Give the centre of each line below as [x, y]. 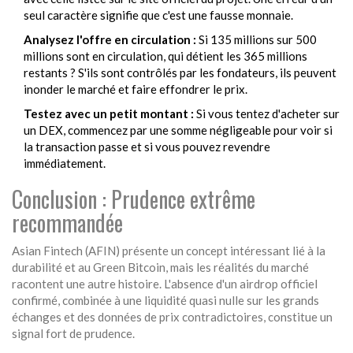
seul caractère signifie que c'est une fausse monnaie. [158, 15]
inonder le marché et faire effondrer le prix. [136, 89]
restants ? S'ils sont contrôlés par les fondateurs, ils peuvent [180, 73]
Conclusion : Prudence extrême [134, 199]
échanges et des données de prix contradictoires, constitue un [172, 317]
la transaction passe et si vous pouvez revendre [147, 147]
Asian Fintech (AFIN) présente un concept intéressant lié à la [169, 251]
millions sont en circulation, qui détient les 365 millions [165, 56]
